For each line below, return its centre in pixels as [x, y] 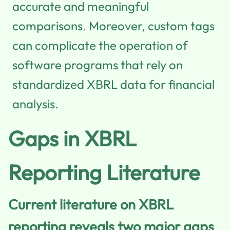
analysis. [35, 103]
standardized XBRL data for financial [113, 84]
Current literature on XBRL [91, 204]
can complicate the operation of [100, 45]
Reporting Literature [104, 172]
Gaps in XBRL [72, 138]
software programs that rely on [98, 64]
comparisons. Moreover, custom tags [113, 25]
